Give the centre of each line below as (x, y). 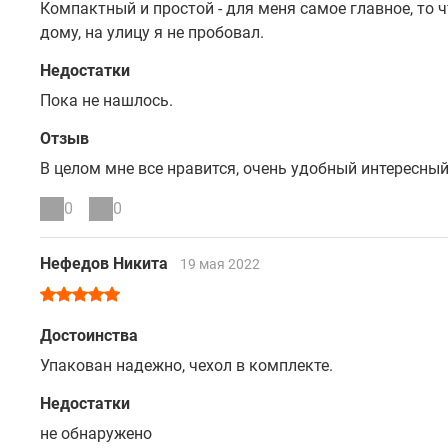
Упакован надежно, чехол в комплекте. (186, 365)
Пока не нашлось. (106, 100)
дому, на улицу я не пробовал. (152, 32)
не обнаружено (96, 433)
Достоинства (89, 335)
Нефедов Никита (106, 263)
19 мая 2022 (220, 264)
